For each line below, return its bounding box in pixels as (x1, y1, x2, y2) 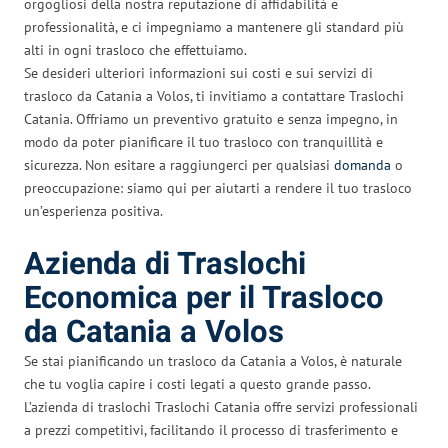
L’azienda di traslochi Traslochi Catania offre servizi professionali (24, 397, 418, 416)
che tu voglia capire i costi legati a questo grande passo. (24, 374, 370, 393)
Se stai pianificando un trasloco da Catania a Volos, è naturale (24, 351, 402, 370)
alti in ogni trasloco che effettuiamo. (24, 40, 247, 59)
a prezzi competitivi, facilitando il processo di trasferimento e (24, 420, 398, 439)
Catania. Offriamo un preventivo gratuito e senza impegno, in (24, 109, 398, 128)
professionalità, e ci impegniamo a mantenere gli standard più (24, 17, 404, 36)
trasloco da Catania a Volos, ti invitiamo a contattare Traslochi (24, 86, 404, 105)
